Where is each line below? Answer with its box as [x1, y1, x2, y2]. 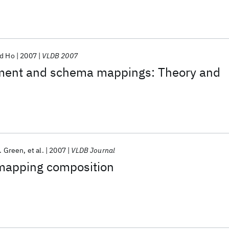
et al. [27, 146, 44, 155]
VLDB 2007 [42, 51, 78, 60]
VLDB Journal [71, 146, 116, 155]
